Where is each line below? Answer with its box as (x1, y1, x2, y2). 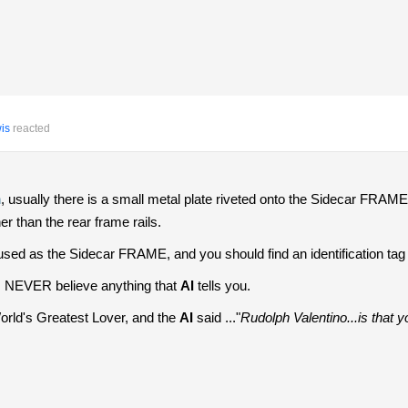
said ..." (193, 309, 240, 325)
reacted (10, 121, 50, 135)
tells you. (194, 277, 250, 293)
